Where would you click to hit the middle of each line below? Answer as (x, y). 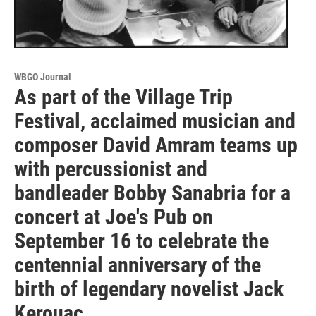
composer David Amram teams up (156, 145)
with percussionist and (111, 169)
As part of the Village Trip (123, 97)
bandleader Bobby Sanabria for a (152, 193)
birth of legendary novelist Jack (149, 288)
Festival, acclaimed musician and (155, 121)
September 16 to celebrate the (141, 241)
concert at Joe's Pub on (114, 217)
